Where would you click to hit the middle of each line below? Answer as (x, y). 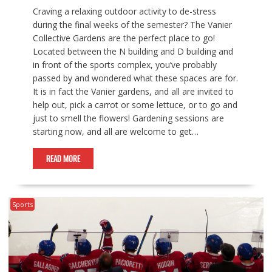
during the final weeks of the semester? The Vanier (132, 25)
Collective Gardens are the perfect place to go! (124, 38)
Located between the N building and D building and (133, 52)
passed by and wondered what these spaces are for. (135, 78)
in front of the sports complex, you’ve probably (124, 65)
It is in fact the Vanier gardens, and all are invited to (133, 92)
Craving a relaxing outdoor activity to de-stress (124, 12)
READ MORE (63, 159)
